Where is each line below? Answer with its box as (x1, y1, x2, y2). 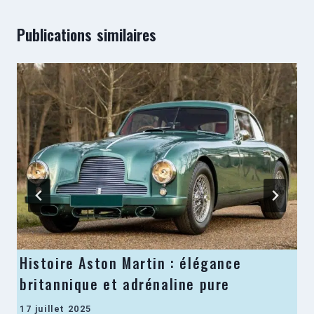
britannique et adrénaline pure (20, 273, 231, 295)
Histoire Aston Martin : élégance (20, 252, 242, 274)
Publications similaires (17, 22, 157, 46)
